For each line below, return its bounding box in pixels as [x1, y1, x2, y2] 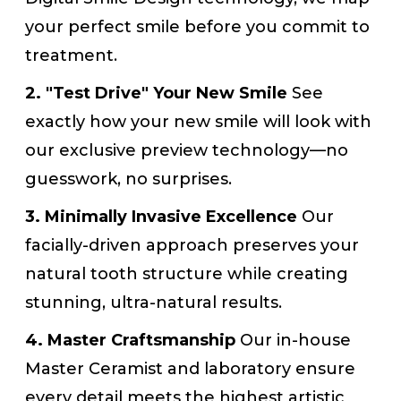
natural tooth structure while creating [25, 264, 349, 285]
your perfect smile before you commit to [25, 17, 371, 38]
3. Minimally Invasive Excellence [25, 207, 298, 227]
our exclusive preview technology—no [25, 141, 349, 161]
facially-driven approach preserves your [25, 235, 360, 256]
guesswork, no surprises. [25, 169, 233, 190]
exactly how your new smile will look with [25, 112, 372, 132]
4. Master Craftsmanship [25, 330, 236, 351]
